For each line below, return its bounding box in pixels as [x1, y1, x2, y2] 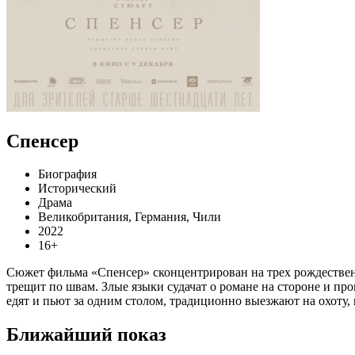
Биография [38, 167, 97, 181]
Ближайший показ [6, 324, 166, 345]
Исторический [38, 181, 116, 196]
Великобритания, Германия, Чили [38, 210, 221, 224]
